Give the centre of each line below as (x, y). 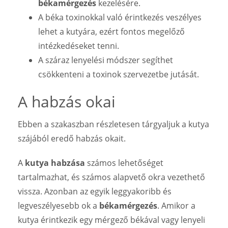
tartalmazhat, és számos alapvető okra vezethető (111, 177)
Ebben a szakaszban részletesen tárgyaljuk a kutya (113, 124)
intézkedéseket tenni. (79, 46)
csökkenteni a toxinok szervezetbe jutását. (119, 74)
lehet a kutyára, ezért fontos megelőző (111, 31)
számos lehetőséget (124, 163)
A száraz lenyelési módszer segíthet (106, 60)
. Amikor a (176, 205)
